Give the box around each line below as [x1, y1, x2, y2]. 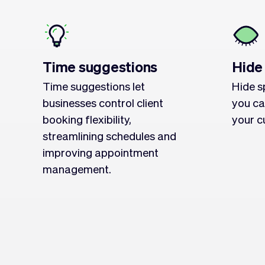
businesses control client [43, 95, 163, 109]
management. [43, 161, 111, 176]
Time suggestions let [43, 79, 145, 93]
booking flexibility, [43, 112, 131, 126]
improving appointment [43, 145, 159, 159]
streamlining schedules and [43, 128, 176, 143]
